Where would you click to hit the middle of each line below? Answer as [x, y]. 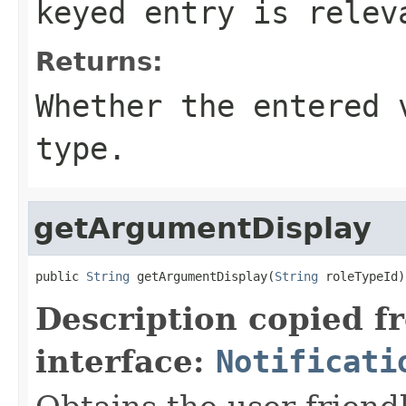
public [61, 276]
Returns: [99, 61]
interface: [126, 361]
